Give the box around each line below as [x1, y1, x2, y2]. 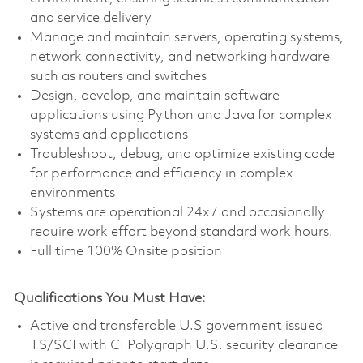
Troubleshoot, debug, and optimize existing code [29, 147, 335, 161]
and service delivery [29, 11, 152, 25]
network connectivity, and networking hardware [29, 49, 330, 64]
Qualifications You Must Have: [13, 291, 206, 305]
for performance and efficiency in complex [29, 166, 293, 181]
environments [29, 186, 115, 200]
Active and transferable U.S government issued [29, 318, 323, 333]
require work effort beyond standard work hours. [29, 224, 333, 239]
